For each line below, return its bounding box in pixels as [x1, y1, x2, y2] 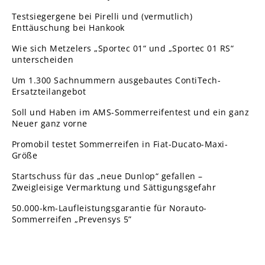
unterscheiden [11, 54, 74, 65]
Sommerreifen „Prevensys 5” [11, 214, 132, 225]
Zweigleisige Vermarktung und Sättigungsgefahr [11, 182, 216, 193]
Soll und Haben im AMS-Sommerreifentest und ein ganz [11, 106, 250, 118]
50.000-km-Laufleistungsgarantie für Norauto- [11, 202, 207, 214]
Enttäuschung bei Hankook [11, 22, 125, 33]
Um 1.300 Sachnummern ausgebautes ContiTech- [11, 75, 221, 86]
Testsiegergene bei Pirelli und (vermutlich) [11, 11, 193, 22]
